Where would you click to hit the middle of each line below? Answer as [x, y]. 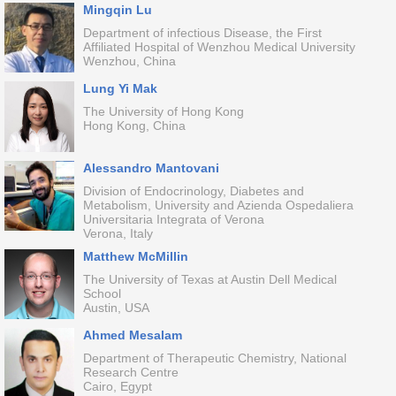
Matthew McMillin [135, 256]
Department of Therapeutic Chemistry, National [214, 358]
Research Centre [130, 372]
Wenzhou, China [129, 61]
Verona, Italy [118, 233]
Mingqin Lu [117, 10]
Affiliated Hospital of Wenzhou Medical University [219, 47]
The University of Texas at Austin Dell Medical [209, 279]
